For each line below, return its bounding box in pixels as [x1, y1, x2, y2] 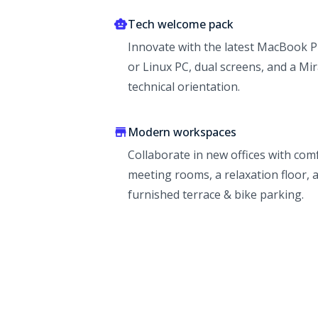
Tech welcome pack [128, 16, 234, 33]
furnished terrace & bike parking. [128, 187, 304, 203]
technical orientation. [128, 79, 240, 95]
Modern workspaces [128, 124, 236, 141]
